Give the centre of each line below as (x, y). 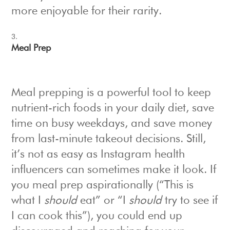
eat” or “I (103, 201)
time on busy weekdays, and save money (112, 124)
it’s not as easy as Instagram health (98, 155)
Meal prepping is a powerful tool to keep (111, 93)
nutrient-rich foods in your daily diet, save (113, 109)
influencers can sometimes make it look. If (114, 170)
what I (28, 201)
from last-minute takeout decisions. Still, (109, 139)
